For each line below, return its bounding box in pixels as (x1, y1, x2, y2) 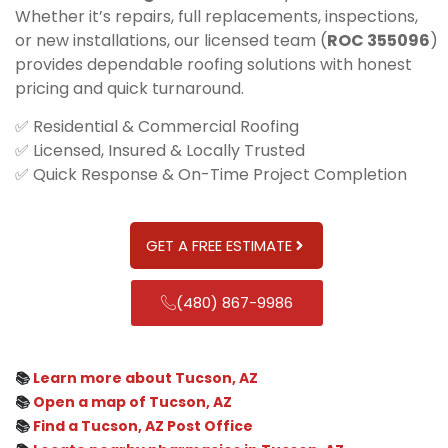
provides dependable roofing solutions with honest (15, 52, 412, 76)
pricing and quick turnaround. (15, 76, 244, 100)
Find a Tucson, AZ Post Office (33, 415, 253, 436)
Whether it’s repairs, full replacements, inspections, (15, 4, 418, 28)
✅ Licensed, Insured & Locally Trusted (15, 139, 305, 163)
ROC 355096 (327, 28, 430, 52)
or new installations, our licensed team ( (15, 28, 327, 52)
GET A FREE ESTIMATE (146, 234, 292, 256)
